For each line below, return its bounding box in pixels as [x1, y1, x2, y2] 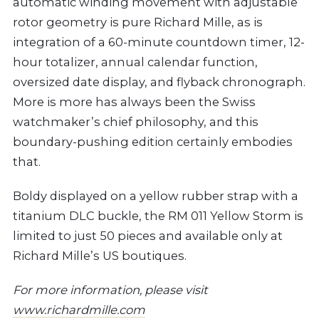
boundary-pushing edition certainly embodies [13, 134, 293, 149]
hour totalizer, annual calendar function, [13, 54, 258, 69]
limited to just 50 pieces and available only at [13, 228, 283, 243]
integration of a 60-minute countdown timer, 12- [13, 34, 305, 49]
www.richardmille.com [13, 302, 145, 317]
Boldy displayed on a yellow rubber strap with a [13, 188, 298, 203]
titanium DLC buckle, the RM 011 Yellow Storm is [13, 208, 303, 223]
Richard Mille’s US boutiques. [13, 248, 187, 263]
